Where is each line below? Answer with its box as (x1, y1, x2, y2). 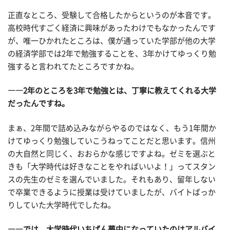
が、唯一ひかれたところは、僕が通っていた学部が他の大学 (8, 36, 216, 45)
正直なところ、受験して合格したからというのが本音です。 (8, 11, 216, 19)
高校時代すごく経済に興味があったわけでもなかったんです (8, 24, 216, 32)
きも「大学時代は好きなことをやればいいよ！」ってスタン (8, 162, 216, 170)
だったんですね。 (8, 100, 69, 108)
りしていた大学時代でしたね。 (8, 201, 116, 209)
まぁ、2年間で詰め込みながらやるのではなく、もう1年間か (8, 124, 216, 132)
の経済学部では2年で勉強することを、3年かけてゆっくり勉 (8, 49, 216, 57)
